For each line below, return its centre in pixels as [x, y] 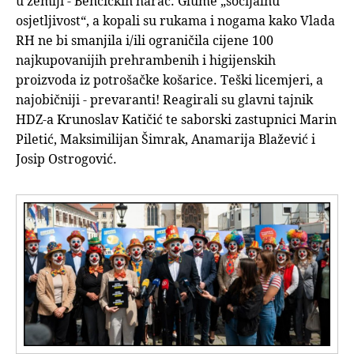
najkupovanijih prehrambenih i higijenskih [146, 60]
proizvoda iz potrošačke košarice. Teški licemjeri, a [169, 80]
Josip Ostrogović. [66, 159]
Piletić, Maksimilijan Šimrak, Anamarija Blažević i [166, 139]
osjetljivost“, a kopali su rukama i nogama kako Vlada [175, 21]
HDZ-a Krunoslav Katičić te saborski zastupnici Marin [176, 119]
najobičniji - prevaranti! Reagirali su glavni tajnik [164, 100]
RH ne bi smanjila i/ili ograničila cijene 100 [145, 40]
